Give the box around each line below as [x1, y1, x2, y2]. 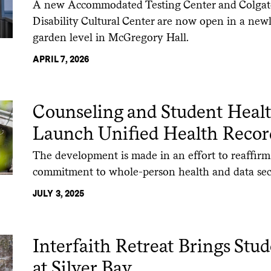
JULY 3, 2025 [33, 188, 85, 198]
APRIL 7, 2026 [33, 54, 90, 64]
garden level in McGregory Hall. [33, 30, 189, 44]
